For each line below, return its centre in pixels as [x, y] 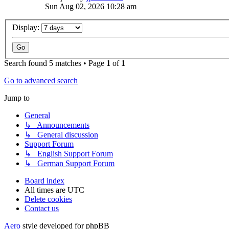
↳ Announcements [57, 125]
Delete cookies [48, 199]
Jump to [17, 98]
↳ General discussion [61, 135]
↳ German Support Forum [70, 164]
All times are [46, 190]
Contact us [42, 209]
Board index [44, 181]
